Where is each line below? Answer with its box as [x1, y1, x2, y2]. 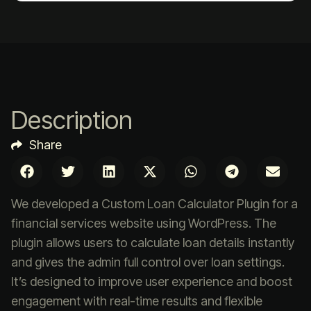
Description [11, 104, 133, 135]
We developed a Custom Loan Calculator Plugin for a [11, 196, 298, 211]
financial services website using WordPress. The [11, 215, 276, 230]
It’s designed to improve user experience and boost [11, 274, 292, 289]
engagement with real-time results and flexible [11, 293, 262, 308]
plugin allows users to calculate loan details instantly [11, 235, 294, 250]
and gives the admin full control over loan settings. [11, 254, 285, 269]
